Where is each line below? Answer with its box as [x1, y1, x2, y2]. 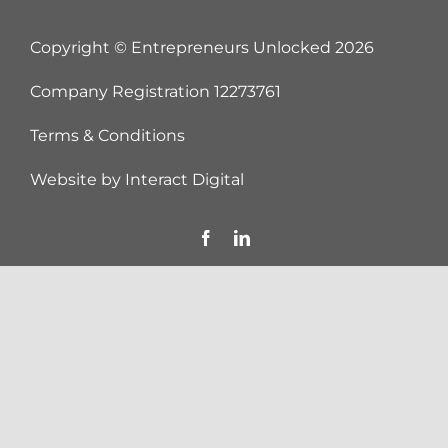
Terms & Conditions [29, 126, 185, 146]
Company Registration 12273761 [29, 82, 281, 102]
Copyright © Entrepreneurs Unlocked [29, 38, 335, 58]
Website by [29, 170, 125, 190]
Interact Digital [124, 170, 244, 190]
